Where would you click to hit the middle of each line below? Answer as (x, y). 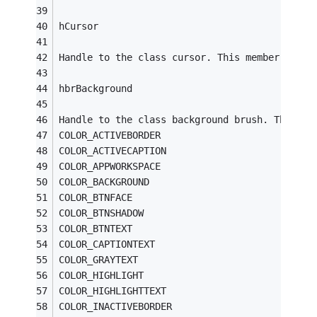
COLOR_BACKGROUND (104, 182)
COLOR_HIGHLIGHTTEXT (113, 291)
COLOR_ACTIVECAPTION (113, 151)
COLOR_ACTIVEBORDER (110, 136)
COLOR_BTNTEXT (96, 229)
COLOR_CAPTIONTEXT (107, 244)
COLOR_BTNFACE (96, 198)
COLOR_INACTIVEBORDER (116, 307)
